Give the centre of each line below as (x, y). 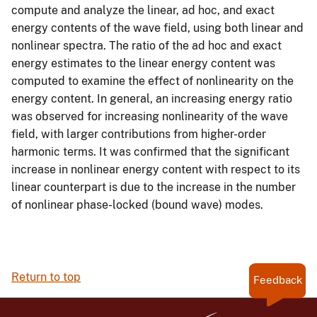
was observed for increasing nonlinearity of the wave (150, 116)
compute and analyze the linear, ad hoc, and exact (143, 10)
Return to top (46, 277)
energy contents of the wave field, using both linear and (157, 28)
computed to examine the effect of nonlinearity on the (152, 81)
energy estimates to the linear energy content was (143, 63)
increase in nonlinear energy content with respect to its (156, 169)
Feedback (277, 279)
